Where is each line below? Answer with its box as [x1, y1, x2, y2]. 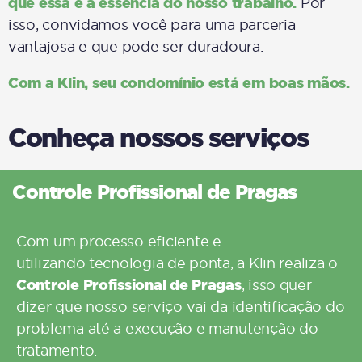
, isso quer [241, 277, 312, 293]
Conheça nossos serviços [8, 123, 309, 152]
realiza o [275, 255, 339, 271]
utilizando [16, 255, 90, 271]
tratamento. [16, 343, 98, 358]
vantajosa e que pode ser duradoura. [8, 39, 263, 54]
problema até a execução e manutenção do [16, 321, 318, 336]
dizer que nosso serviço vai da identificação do [16, 299, 345, 314]
